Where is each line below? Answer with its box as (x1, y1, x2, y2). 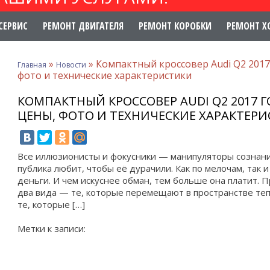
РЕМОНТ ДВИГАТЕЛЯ (43, 19, 124, 33)
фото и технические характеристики (17, 69, 192, 82)
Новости (56, 60, 86, 70)
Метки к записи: (17, 222, 86, 234)
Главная (17, 60, 46, 70)
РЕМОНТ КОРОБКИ (139, 19, 212, 33)
